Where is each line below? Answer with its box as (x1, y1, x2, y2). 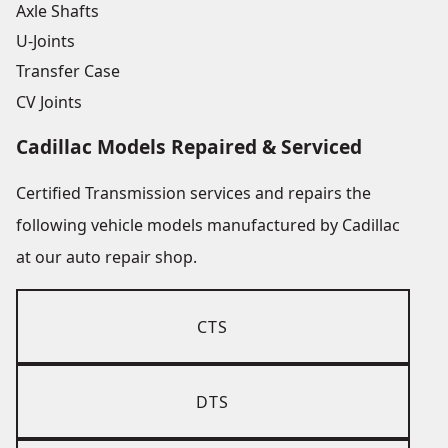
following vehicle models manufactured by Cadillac (16, 214, 400, 237)
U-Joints (16, 30, 75, 53)
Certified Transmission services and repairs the (16, 182, 371, 205)
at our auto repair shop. (16, 246, 197, 269)
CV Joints (16, 90, 82, 113)
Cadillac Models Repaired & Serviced (16, 133, 362, 161)
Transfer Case (16, 60, 120, 83)
